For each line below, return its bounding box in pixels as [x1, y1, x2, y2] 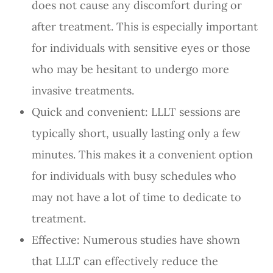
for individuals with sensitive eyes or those [32, 40, 251, 55]
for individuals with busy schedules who [32, 168, 237, 183]
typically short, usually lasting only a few [32, 126, 241, 140]
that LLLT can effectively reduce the [32, 253, 219, 268]
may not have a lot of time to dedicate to [32, 190, 242, 204]
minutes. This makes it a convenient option [32, 147, 253, 161]
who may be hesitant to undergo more [32, 62, 230, 76]
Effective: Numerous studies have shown [32, 232, 241, 247]
